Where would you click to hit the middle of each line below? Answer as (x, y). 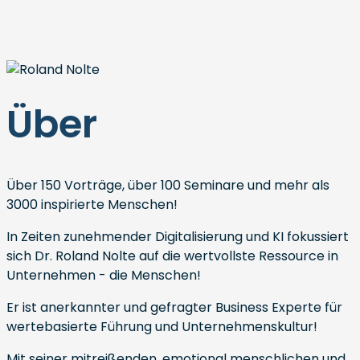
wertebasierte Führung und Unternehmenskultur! (162, 327)
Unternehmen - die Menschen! (104, 275)
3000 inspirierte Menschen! (92, 205)
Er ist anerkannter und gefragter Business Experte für (174, 307)
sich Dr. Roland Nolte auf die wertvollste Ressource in (172, 256)
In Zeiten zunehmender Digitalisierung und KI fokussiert (178, 237)
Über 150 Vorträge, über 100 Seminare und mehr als (168, 185)
